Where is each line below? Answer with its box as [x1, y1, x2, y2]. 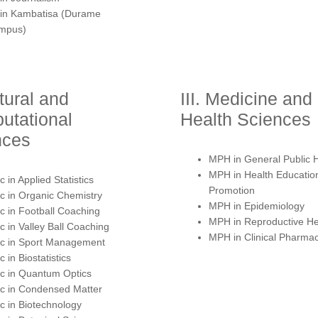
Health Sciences [180, 109, 311, 129]
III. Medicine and [180, 88, 312, 109]
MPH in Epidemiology [209, 199, 305, 212]
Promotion [209, 184, 255, 196]
